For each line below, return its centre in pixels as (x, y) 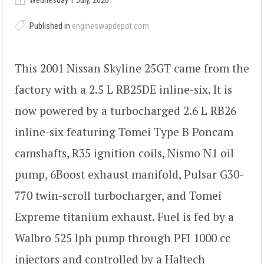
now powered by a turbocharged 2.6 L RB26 (126, 111)
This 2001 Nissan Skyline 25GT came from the (132, 68)
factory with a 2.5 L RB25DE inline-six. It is (123, 90)
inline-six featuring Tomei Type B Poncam (124, 132)
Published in (50, 26)
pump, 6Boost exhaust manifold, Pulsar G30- (129, 174)
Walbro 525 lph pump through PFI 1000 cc (123, 238)
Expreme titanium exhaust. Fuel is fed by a (124, 217)
